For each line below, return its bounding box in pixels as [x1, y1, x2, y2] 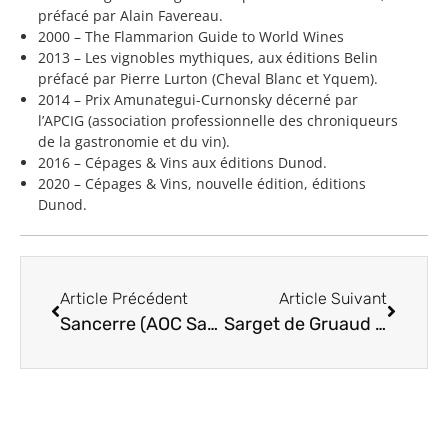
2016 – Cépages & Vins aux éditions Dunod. [38, 152, 327, 172]
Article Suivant [279, 288, 387, 308]
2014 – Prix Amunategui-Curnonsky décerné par [38, 89, 358, 109]
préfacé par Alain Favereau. [38, 5, 223, 25]
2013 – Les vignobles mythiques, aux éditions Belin [38, 47, 378, 67]
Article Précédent [60, 288, 188, 308]
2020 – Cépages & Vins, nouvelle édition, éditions [38, 173, 366, 193]
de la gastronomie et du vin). [38, 131, 230, 151]
